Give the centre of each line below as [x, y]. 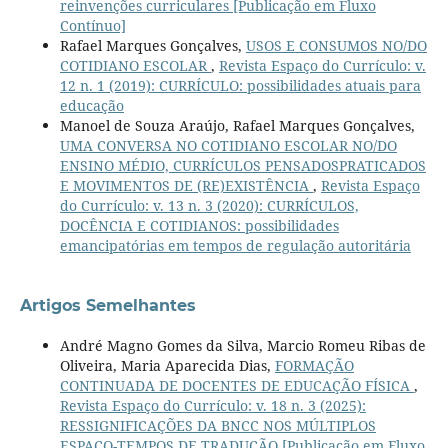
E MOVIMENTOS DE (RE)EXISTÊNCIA [186, 185]
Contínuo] [92, 25]
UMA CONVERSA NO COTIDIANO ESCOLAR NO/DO [228, 145]
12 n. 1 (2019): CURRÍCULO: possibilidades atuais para [240, 85]
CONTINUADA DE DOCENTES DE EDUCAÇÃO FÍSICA [236, 385]
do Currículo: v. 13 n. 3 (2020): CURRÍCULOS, [209, 205]
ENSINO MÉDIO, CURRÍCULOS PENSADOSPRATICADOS [242, 165]
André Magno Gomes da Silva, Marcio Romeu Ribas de [242, 345]
